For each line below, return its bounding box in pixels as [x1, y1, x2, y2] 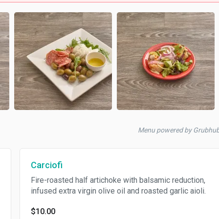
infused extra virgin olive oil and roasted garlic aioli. [30, 186, 206, 196]
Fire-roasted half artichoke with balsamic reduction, [30, 175, 205, 185]
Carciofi [30, 160, 63, 170]
